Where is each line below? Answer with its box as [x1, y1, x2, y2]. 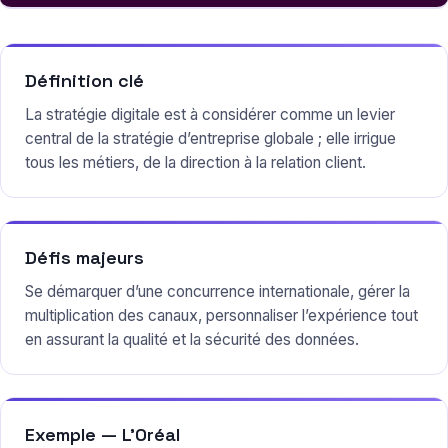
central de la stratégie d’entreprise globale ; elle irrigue [25, 129, 396, 149]
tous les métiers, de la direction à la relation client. [25, 153, 366, 173]
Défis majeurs [25, 246, 144, 270]
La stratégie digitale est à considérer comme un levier [25, 105, 395, 125]
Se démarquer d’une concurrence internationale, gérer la [25, 282, 410, 302]
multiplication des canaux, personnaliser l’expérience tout [25, 306, 418, 326]
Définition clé [25, 69, 144, 93]
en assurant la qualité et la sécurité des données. [25, 330, 359, 350]
